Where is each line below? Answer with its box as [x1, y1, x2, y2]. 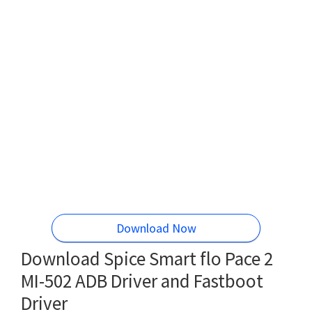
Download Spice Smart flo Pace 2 [21, 246, 273, 270]
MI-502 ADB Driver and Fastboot [21, 268, 263, 292]
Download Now [116, 219, 196, 236]
